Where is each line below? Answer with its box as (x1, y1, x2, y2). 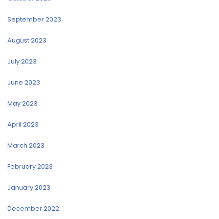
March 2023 (7, 141, 44, 151)
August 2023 (7, 36, 46, 45)
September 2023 (7, 15, 61, 24)
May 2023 (7, 99, 38, 109)
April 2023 (7, 120, 39, 130)
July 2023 (7, 57, 37, 66)
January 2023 (7, 183, 50, 193)
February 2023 (7, 162, 53, 172)
